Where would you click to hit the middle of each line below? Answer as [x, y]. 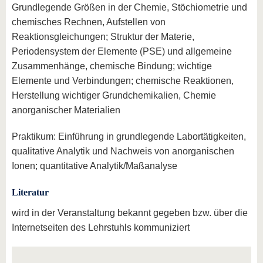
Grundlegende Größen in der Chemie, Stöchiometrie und [129, 7]
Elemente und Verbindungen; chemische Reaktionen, [123, 80]
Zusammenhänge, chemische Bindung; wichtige [112, 66]
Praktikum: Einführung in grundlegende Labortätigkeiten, [129, 136]
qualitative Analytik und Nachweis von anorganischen [123, 151]
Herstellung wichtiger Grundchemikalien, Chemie [114, 95]
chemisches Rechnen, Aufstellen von [89, 22]
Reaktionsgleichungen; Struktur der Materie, [103, 36]
